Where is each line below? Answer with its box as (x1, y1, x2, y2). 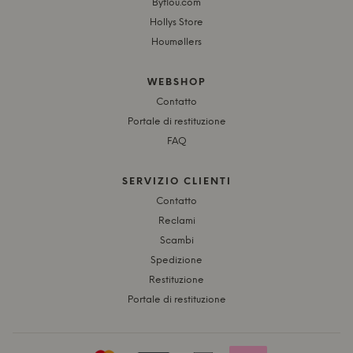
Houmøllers (151, 37, 202, 48)
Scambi (159, 236, 194, 247)
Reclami (158, 216, 195, 227)
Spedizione (150, 255, 203, 266)
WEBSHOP (147, 77, 206, 88)
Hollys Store (150, 17, 203, 28)
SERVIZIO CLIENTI (121, 176, 232, 188)
